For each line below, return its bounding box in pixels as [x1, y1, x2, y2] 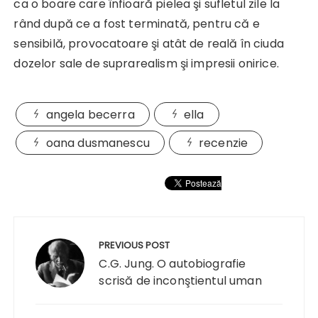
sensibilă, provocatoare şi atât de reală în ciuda [13, 35, 284, 52]
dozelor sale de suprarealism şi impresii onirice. [13, 55, 279, 72]
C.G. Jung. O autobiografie [99, 255, 246, 272]
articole [13, 253, 77, 283]
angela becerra [45, 106, 135, 123]
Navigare [13, 211, 84, 241]
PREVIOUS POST [99, 238, 170, 252]
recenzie [199, 134, 248, 151]
